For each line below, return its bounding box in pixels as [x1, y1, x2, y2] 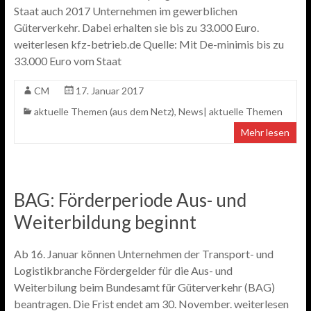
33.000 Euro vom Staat [13, 54, 121, 67]
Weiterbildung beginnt [13, 211, 196, 233]
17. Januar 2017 [75, 85, 144, 96]
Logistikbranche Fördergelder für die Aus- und [13, 264, 233, 277]
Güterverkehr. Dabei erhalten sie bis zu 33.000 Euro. [13, 21, 259, 34]
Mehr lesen [241, 126, 290, 138]
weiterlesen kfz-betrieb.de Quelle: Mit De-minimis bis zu [13, 37, 284, 51]
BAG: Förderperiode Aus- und [13, 189, 246, 211]
